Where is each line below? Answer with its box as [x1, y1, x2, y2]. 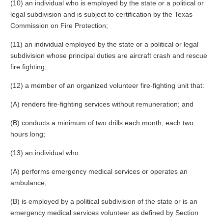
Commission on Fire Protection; [10, 22, 108, 29]
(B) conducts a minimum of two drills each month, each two [10, 119, 193, 127]
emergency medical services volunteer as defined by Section [10, 209, 198, 217]
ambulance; [10, 179, 47, 187]
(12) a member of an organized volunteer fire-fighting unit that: [10, 82, 204, 89]
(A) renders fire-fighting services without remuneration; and [10, 100, 193, 108]
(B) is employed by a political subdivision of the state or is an [10, 197, 197, 205]
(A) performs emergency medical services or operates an [10, 167, 188, 175]
